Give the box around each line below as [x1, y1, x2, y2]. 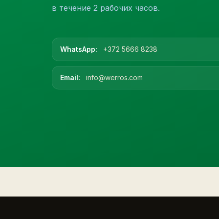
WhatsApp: [60, 45, 97, 53]
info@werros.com [84, 73, 143, 82]
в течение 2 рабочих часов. [52, 3, 160, 13]
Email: [60, 73, 80, 82]
